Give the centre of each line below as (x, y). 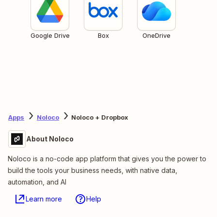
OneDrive (156, 35)
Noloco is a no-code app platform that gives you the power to (107, 158)
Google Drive (50, 35)
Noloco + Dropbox (100, 117)
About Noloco (50, 139)
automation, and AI (37, 182)
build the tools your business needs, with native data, (93, 170)
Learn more (44, 199)
